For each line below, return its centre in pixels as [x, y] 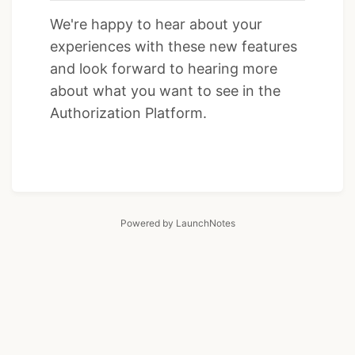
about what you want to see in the [165, 91]
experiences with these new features [174, 47]
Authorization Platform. [128, 113]
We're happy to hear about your [156, 25]
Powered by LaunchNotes [177, 223]
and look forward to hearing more [164, 69]
